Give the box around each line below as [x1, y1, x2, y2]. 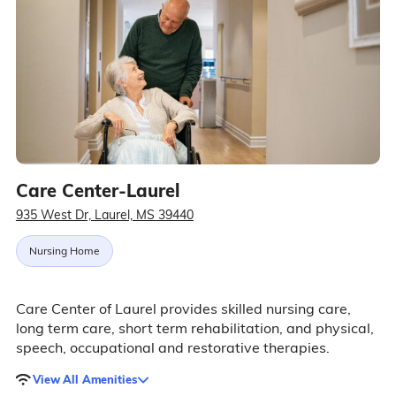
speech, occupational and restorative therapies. [15, 339, 330, 356]
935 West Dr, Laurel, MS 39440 [15, 207, 194, 223]
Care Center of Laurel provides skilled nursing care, [15, 300, 351, 317]
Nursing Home [28, 244, 100, 257]
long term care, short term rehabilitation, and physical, [15, 319, 374, 337]
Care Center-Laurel [15, 179, 179, 202]
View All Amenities [32, 371, 137, 386]
